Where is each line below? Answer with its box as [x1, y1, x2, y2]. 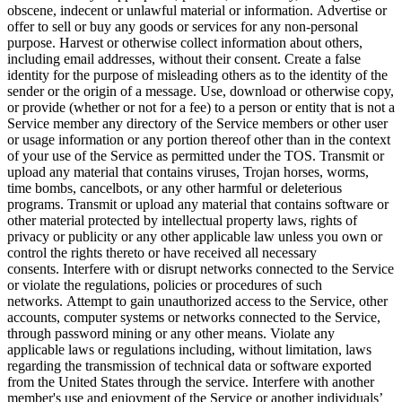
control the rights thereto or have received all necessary [7, 244, 317, 260]
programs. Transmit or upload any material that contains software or [7, 196, 389, 212]
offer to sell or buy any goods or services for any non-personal [7, 18, 358, 34]
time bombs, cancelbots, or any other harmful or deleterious [7, 179, 342, 196]
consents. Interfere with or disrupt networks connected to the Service [7, 260, 394, 276]
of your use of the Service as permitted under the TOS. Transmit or [7, 147, 384, 163]
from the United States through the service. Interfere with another [7, 373, 374, 389]
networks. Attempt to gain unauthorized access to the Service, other [7, 293, 388, 309]
